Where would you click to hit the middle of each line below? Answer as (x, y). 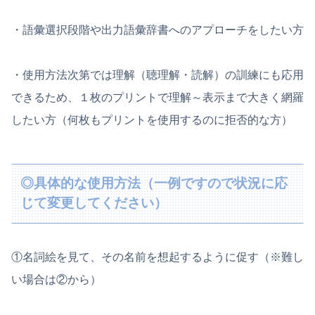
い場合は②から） (56, 279)
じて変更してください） (94, 203)
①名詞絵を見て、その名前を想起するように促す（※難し (157, 257)
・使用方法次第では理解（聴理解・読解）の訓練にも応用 (157, 75)
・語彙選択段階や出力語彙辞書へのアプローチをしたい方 (157, 30)
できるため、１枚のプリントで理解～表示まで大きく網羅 (157, 97)
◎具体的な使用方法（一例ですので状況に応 (154, 184)
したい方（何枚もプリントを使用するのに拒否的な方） (152, 120)
